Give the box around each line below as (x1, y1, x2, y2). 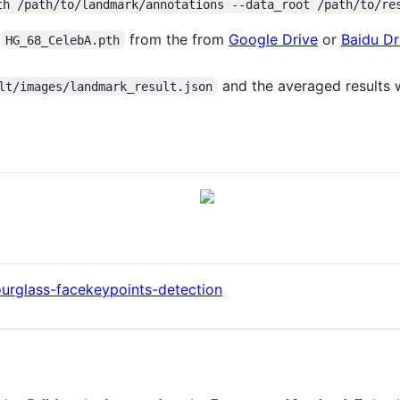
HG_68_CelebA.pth (5, 32, 121, 47)
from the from (124, 29, 229, 48)
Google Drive (228, 29, 318, 48)
